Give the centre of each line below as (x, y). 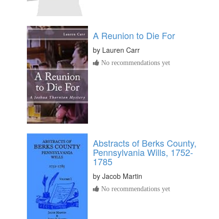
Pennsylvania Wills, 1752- (143, 152)
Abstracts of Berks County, (145, 143)
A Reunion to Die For (134, 35)
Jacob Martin (122, 176)
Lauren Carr (121, 50)
